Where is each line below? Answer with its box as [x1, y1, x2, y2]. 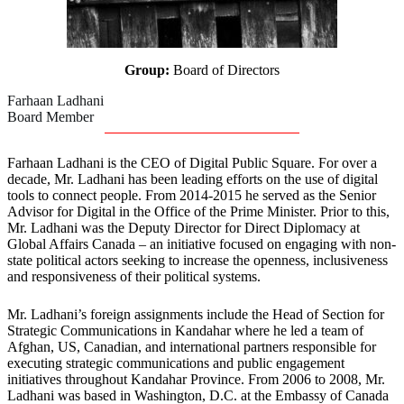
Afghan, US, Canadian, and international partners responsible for [7, 339, 376, 355]
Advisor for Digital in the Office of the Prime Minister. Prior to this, [7, 204, 390, 220]
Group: [124, 62, 170, 78]
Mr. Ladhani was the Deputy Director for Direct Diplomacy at [7, 220, 360, 236]
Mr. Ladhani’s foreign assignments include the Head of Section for [7, 307, 384, 323]
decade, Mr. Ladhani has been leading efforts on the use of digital [7, 171, 378, 188]
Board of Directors [170, 62, 280, 78]
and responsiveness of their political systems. [7, 269, 261, 285]
